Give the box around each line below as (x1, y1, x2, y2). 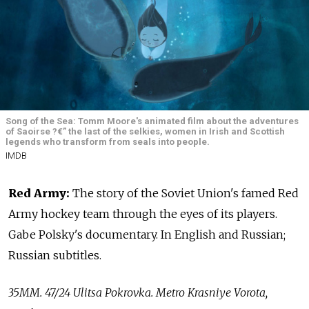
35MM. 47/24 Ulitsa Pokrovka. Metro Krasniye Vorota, (8, 286, 268, 300)
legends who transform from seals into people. (6, 137, 210, 147)
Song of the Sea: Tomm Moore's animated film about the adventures (6, 116, 299, 126)
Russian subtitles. (8, 248, 101, 263)
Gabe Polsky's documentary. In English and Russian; (8, 228, 286, 242)
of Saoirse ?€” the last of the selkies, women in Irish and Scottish (6, 126, 285, 137)
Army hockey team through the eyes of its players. (8, 207, 277, 221)
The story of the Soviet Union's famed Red (70, 186, 299, 201)
